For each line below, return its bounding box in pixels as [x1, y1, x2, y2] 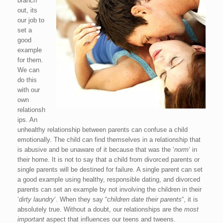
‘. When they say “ [54, 196, 107, 203]
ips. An [17, 116, 37, 123]
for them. [17, 56, 43, 64]
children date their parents [107, 196, 182, 203]
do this [17, 76, 37, 84]
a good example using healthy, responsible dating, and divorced [17, 176, 200, 183]
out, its [17, 6, 37, 14]
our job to [17, 16, 44, 24]
